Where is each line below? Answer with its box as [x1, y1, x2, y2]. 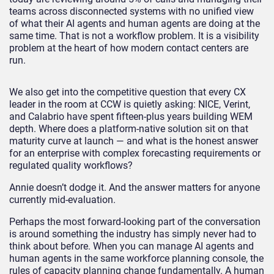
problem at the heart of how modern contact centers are [9, 42, 248, 54]
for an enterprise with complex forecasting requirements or [9, 147, 261, 160]
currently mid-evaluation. [9, 194, 116, 206]
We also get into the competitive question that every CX [9, 86, 246, 98]
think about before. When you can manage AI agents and [9, 240, 254, 253]
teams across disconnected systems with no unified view [9, 6, 254, 18]
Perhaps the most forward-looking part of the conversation [9, 216, 261, 228]
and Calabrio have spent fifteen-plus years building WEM [9, 111, 253, 123]
